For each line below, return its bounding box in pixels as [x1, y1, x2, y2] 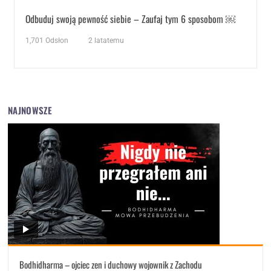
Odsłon [44, 36, 69, 45]
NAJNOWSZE [8, 103, 52, 117]
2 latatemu [88, 36, 125, 45]
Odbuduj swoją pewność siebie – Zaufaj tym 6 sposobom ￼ [25, 11, 236, 27]
